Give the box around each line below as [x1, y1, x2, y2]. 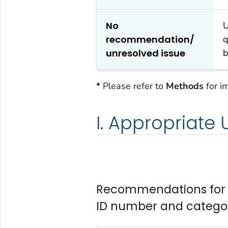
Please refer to [100, 79, 166, 92]
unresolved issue [105, 46, 185, 60]
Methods [165, 79, 204, 92]
